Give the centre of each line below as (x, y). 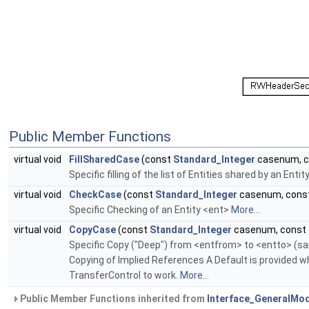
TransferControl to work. (124, 276)
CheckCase (95, 195)
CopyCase (92, 230)
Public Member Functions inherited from (112, 299)
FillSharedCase (104, 160)
